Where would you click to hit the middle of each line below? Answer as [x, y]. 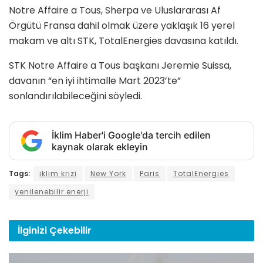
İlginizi [33, 231]
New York [108, 174]
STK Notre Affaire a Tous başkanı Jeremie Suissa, [120, 66]
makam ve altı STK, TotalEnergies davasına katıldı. [124, 41]
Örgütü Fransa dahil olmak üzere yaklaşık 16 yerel [122, 26]
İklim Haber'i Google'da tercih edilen [131, 135]
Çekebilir [70, 231]
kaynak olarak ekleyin [100, 147]
